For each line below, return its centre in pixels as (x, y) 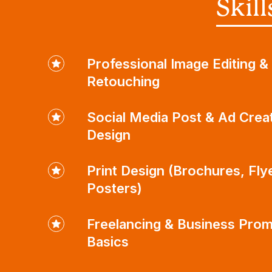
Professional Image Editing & (178, 63)
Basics (108, 241)
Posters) (115, 188)
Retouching (124, 81)
